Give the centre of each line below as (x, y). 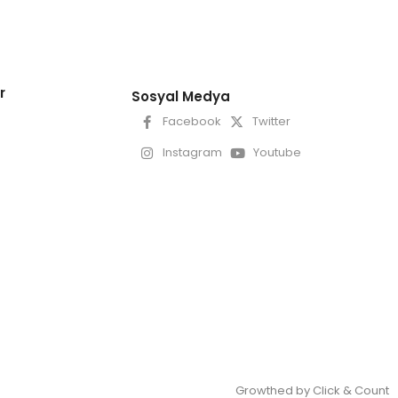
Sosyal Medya (181, 96)
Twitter (271, 122)
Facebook (192, 122)
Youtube (277, 153)
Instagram (192, 153)
